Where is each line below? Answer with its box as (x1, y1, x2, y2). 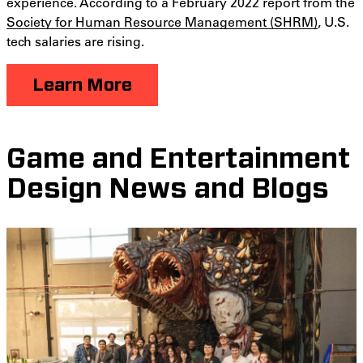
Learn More (32, 75, 132, 94)
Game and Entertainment (6, 145, 350, 173)
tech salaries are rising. (6, 32, 144, 49)
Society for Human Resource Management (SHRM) (6, 12, 318, 30)
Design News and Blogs (6, 175, 329, 203)
